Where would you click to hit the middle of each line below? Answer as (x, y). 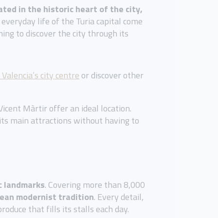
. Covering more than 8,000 (95, 185)
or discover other (112, 75)
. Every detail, (119, 197)
